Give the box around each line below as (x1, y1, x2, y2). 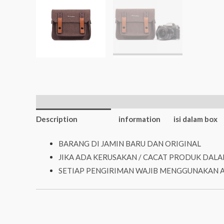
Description (36, 114, 77, 123)
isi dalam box (173, 114, 217, 123)
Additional (118, 100, 155, 110)
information (118, 114, 160, 123)
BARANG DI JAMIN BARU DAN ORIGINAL (58, 139, 201, 148)
